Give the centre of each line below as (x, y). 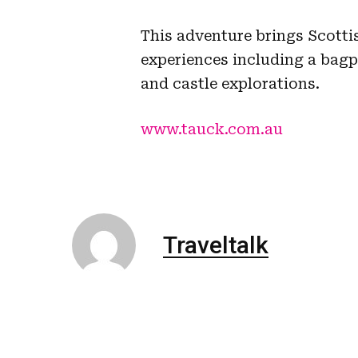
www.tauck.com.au (212, 129)
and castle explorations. (230, 83)
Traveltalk (216, 245)
